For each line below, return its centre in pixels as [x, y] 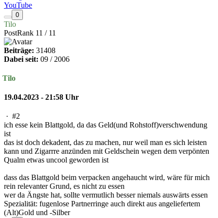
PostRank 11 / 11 [30, 33]
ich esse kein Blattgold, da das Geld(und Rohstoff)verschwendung [106, 125]
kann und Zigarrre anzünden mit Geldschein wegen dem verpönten [107, 151]
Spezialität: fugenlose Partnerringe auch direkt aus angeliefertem [102, 204]
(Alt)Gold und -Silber [37, 213]
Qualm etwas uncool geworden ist [56, 160]
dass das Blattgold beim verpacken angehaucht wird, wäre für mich [107, 178]
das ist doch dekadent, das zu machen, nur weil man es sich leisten [105, 143]
